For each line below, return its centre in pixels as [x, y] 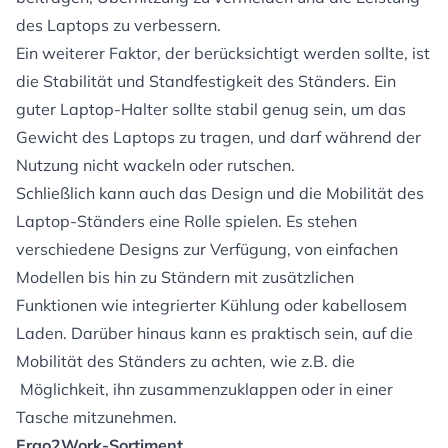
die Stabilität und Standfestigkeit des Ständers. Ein [206, 81]
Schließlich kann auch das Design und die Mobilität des [220, 193]
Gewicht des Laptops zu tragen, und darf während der [218, 137]
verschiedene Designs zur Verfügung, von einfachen [207, 249]
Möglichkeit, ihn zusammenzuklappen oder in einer [204, 389]
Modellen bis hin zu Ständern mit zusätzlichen [185, 277]
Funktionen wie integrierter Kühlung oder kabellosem [211, 305]
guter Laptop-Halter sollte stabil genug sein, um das [211, 109]
